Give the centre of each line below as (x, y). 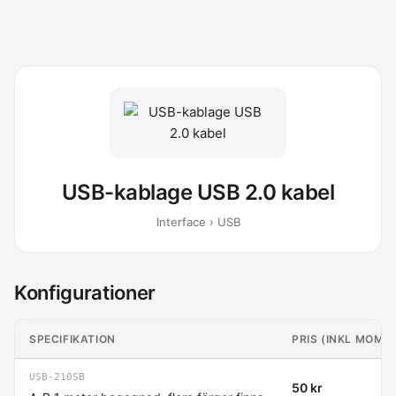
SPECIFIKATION (72, 339)
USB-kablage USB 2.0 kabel (198, 192)
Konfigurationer (85, 292)
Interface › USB (198, 221)
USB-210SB (57, 377)
